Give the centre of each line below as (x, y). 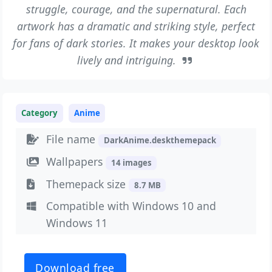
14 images (131, 162)
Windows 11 (77, 223)
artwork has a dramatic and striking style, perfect (136, 26)
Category (40, 113)
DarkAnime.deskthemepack (160, 141)
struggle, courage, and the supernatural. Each (136, 9)
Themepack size (88, 184)
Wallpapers (76, 161)
